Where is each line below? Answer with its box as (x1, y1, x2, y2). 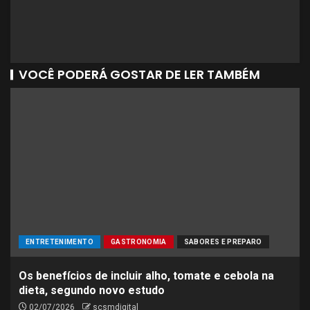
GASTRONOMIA (110, 238, 167, 246)
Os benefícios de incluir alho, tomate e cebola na (19, 269, 274, 282)
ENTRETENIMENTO (26, 238, 93, 246)
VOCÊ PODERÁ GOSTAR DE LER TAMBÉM (19, 66, 260, 83)
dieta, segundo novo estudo (19, 284, 165, 297)
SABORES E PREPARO (183, 238, 262, 246)
